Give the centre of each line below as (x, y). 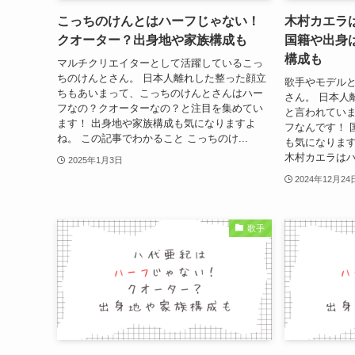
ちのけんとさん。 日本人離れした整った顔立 (162, 78)
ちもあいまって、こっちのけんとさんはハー (160, 93)
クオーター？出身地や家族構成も (152, 40)
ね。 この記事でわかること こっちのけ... (153, 138)
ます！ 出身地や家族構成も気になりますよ (157, 123)
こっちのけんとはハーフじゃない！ (158, 21)
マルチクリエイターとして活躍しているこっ (160, 63)
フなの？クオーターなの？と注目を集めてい (160, 108)
